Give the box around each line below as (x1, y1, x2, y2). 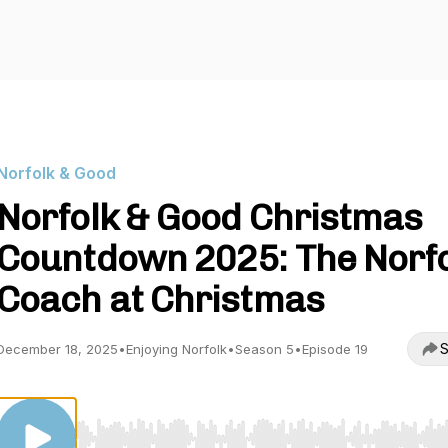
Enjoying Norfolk (126, 341, 227, 357)
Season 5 (235, 341, 294, 357)
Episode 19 (302, 341, 368, 357)
